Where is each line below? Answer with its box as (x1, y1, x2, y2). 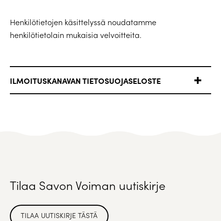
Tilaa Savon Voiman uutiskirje (10, 177, 165, 193)
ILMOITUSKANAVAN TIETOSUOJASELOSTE (10, 75, 161, 86)
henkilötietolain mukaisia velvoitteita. (10, 30, 142, 40)
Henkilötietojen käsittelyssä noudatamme (10, 17, 156, 27)
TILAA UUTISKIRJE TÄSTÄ (21, 211, 98, 220)
